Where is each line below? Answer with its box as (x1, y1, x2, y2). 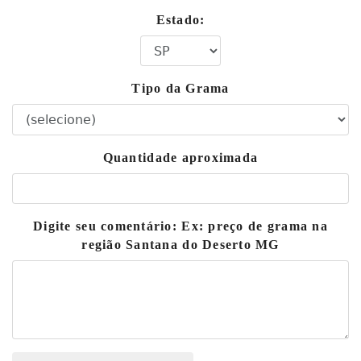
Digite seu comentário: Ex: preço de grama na (33, 219, 328, 233)
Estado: (156, 13, 205, 27)
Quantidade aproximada (102, 151, 259, 164)
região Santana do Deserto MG (81, 238, 280, 251)
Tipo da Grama (131, 81, 230, 95)
